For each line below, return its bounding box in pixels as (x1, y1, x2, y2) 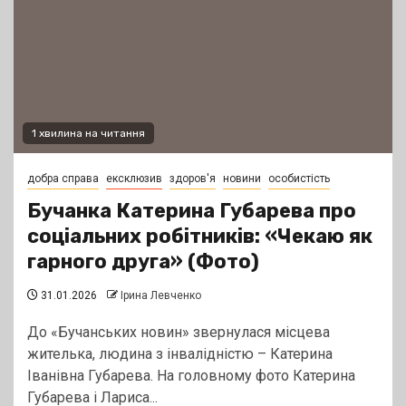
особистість (268, 172, 330, 186)
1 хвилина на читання (32, 127, 145, 140)
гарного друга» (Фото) (27, 249, 259, 275)
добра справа (27, 172, 99, 186)
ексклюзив (106, 172, 162, 186)
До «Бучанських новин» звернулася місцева (27, 324, 330, 342)
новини (223, 172, 261, 186)
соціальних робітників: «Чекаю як (27, 224, 372, 249)
